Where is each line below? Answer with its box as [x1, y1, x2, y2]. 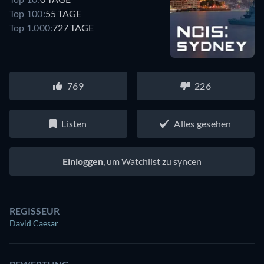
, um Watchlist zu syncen [103, 156, 202, 167]
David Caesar [9, 218, 58, 229]
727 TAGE [52, 21, 94, 33]
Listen [61, 118, 87, 130]
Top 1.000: [9, 21, 53, 33]
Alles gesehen [174, 118, 232, 130]
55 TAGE [45, 7, 81, 19]
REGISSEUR [9, 205, 60, 217]
